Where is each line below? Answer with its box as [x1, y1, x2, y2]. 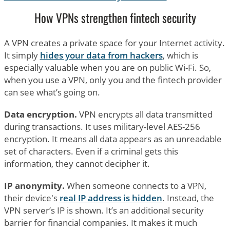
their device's [4, 191, 60, 204]
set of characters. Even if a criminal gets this [4, 145, 178, 157]
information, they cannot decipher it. [4, 157, 150, 169]
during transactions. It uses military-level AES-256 [4, 120, 200, 132]
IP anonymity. [4, 179, 65, 191]
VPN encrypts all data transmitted [76, 108, 213, 120]
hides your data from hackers [40, 49, 163, 61]
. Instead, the [162, 191, 214, 204]
